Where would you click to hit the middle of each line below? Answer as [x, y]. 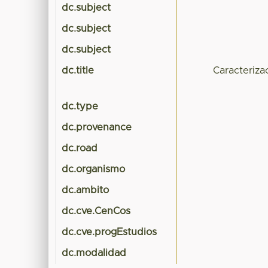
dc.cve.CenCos [96, 211]
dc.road [80, 149]
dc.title [78, 71]
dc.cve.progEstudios [109, 232]
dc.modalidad [94, 253]
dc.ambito [86, 191]
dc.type [80, 107]
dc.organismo [94, 170]
